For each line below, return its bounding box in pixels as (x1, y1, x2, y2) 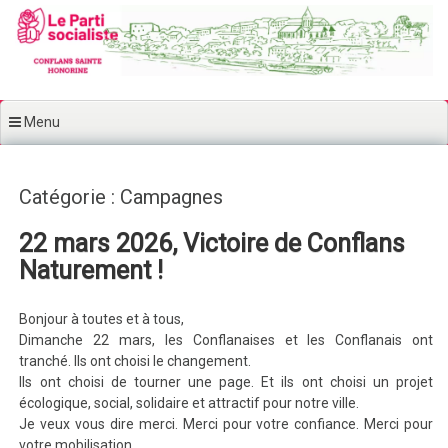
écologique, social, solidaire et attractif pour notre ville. (19, 395, 360, 411)
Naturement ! (19, 256, 164, 285)
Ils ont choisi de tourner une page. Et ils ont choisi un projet (19, 374, 433, 390)
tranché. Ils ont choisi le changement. (19, 353, 252, 369)
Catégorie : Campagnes (19, 185, 224, 209)
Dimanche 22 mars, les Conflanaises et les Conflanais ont (19, 332, 433, 348)
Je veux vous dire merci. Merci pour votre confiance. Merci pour (19, 416, 433, 432)
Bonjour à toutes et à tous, (19, 311, 185, 327)
